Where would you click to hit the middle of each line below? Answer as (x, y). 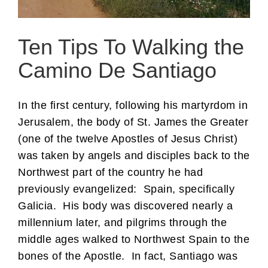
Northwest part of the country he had (110, 172)
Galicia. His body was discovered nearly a (125, 205)
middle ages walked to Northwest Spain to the (134, 239)
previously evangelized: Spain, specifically (126, 189)
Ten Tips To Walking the (131, 47)
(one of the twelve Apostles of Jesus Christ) (128, 138)
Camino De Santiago (117, 70)
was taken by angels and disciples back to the (134, 155)
